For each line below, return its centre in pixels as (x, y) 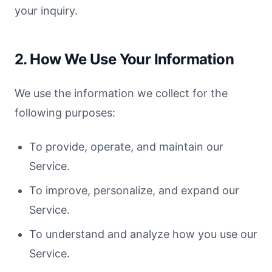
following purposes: (65, 113)
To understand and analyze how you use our (143, 234)
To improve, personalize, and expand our (134, 190)
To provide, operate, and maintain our (126, 147)
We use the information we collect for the (121, 93)
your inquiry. (46, 11)
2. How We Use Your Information (124, 59)
